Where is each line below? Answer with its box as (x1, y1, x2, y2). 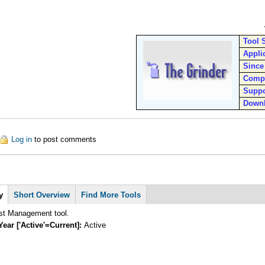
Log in (11, 134, 33, 144)
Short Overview (14, 190, 70, 200)
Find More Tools (81, 190, 141, 200)
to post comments (32, 134, 97, 144)
